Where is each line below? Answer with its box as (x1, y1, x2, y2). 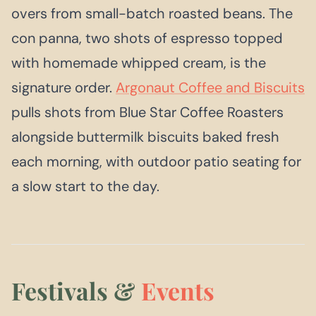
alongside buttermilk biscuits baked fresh (11, 128, 279, 147)
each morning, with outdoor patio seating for (11, 152, 301, 171)
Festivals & (11, 274, 141, 308)
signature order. (11, 78, 116, 97)
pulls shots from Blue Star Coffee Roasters (11, 103, 284, 122)
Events (141, 274, 214, 308)
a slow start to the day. (11, 177, 159, 196)
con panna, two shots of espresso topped (11, 29, 283, 48)
